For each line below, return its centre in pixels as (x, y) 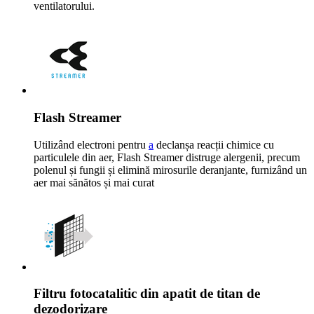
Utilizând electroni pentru (91, 144)
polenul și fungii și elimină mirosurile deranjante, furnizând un (170, 170)
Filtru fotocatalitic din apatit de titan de (147, 294)
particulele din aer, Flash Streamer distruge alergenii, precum (167, 157)
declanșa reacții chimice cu (214, 144)
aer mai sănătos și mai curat (94, 182)
